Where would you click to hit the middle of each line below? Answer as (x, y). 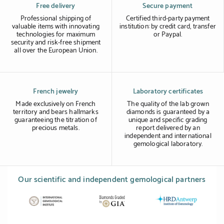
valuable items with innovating (56, 27)
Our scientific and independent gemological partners (112, 180)
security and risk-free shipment (56, 43)
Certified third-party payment (168, 19)
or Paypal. (168, 35)
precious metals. (56, 128)
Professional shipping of (56, 19)
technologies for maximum (56, 35)
